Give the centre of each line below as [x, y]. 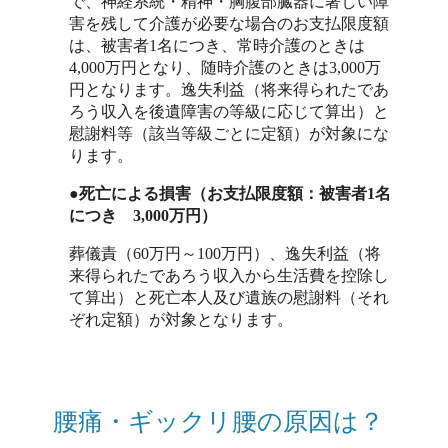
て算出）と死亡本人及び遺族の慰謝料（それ [229, 298]
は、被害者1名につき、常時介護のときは [217, 46]
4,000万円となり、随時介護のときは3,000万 [225, 68]
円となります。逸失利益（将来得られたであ [229, 90]
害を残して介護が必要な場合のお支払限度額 [229, 24]
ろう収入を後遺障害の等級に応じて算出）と [229, 112]
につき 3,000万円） [143, 216]
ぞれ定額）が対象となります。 [181, 320]
